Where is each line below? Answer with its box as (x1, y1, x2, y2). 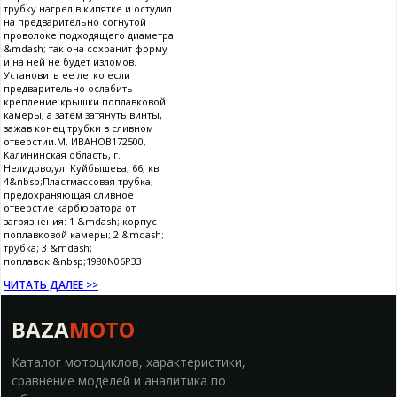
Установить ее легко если (4, 68, 130, 82)
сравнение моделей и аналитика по (12, 372, 226, 390)
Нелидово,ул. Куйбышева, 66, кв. (4, 161, 161, 175)
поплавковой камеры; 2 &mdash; (4, 228, 164, 242)
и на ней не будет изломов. (4, 55, 136, 69)
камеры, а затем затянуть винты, (4, 108, 162, 122)
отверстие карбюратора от (4, 201, 136, 215)
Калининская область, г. (4, 148, 121, 162)
